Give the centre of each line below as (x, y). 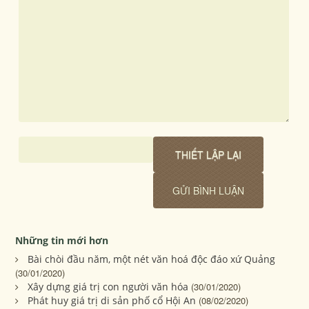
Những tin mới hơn (62, 240)
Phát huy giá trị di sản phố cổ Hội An (112, 300)
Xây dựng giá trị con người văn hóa (108, 286)
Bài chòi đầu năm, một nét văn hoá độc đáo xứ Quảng (152, 259)
